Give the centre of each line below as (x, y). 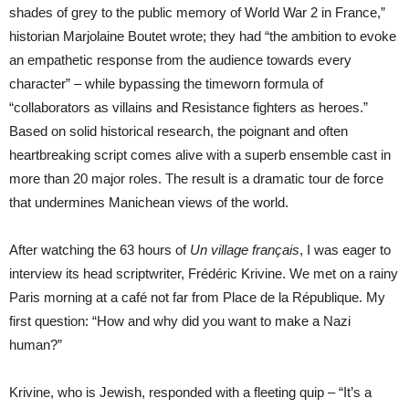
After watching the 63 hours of (100, 249)
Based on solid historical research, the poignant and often (178, 131)
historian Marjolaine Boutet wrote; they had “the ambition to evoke (203, 36)
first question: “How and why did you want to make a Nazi (180, 320)
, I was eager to (345, 249)
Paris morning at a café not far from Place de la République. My (197, 297)
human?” (36, 344)
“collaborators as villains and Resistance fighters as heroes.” (189, 107)
